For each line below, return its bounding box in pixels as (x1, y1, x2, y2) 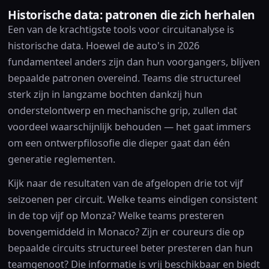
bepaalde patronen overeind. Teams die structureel (7, 71, 241, 85)
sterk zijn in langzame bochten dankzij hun (7, 88, 202, 101)
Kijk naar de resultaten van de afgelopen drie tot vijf (7, 177, 243, 190)
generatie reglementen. (7, 153, 115, 166)
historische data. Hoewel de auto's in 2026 (7, 39, 199, 53)
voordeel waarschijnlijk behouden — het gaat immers (7, 120, 251, 134)
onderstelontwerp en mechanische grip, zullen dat (7, 104, 237, 118)
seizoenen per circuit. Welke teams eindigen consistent (7, 193, 258, 207)
